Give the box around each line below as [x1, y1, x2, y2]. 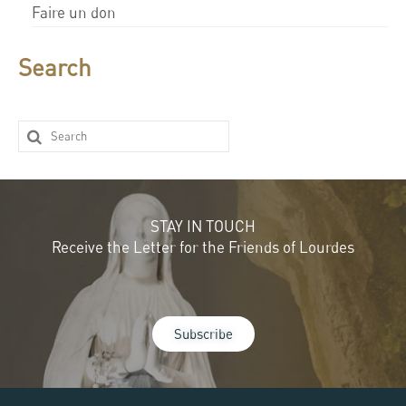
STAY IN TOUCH [150, 216, 256, 236]
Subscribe [173, 324, 233, 342]
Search [18, 52, 92, 82]
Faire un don [32, 2, 116, 22]
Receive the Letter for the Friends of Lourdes [52, 237, 354, 256]
